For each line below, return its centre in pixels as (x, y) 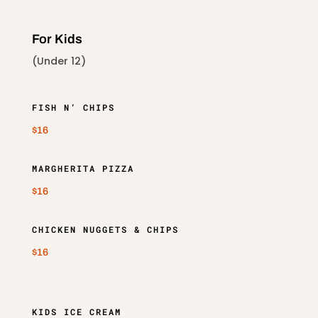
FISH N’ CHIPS (73, 107)
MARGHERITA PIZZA (83, 168)
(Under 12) (59, 61)
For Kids (57, 39)
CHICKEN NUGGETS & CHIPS (105, 229)
